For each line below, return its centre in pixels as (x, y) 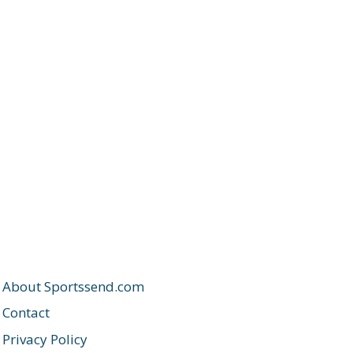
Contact (26, 312)
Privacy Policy (45, 339)
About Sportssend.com (73, 286)
